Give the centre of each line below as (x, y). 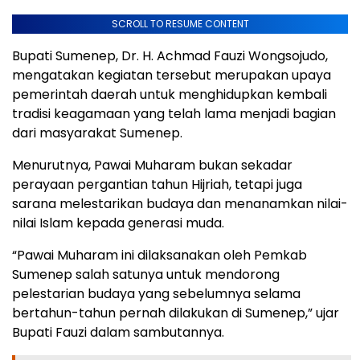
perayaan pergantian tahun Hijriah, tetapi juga (157, 184)
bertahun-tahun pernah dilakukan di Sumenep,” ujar (176, 313)
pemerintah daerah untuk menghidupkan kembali (170, 94)
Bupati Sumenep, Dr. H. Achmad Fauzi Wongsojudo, (170, 56)
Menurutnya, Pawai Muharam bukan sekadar (152, 165)
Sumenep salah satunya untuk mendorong (146, 274)
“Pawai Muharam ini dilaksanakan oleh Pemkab (160, 255)
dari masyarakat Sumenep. (97, 133)
